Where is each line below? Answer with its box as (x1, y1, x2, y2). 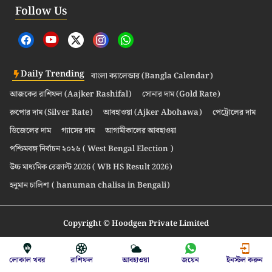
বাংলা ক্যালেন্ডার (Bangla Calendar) (91, 70, 213, 83)
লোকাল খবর (9, 254, 46, 266)
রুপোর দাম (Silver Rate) (10, 106, 93, 120)
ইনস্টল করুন (226, 254, 263, 266)
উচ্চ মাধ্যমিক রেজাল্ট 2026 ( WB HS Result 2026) (10, 161, 172, 174)
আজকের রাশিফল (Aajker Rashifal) (10, 88, 132, 101)
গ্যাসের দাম (61, 124, 95, 138)
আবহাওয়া (122, 254, 150, 266)
